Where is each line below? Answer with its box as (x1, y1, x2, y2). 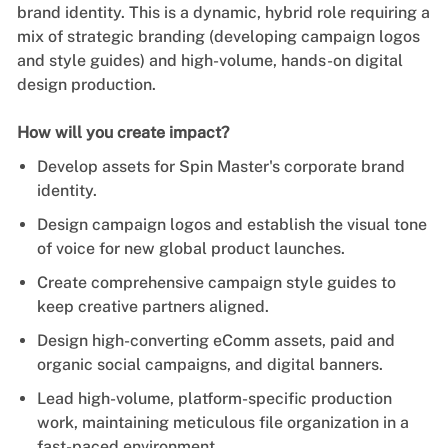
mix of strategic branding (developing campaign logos (16, 26, 420, 46)
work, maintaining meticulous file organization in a (36, 412, 409, 432)
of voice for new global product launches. (36, 238, 345, 258)
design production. (16, 74, 156, 94)
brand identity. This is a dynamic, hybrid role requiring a (16, 2, 430, 22)
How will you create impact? (16, 122, 229, 142)
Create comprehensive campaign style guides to (36, 272, 396, 292)
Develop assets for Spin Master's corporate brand (36, 156, 405, 176)
